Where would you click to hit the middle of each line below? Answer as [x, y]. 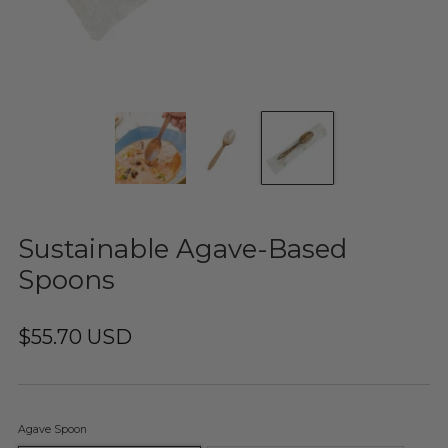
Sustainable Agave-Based [182, 248]
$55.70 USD [75, 336]
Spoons [66, 279]
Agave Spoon [52, 429]
